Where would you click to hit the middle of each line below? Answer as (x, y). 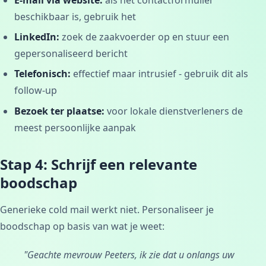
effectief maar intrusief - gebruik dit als (159, 74)
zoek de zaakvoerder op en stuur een (144, 37)
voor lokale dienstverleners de (174, 111)
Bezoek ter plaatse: (59, 111)
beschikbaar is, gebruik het (75, 16)
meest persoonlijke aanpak (75, 127)
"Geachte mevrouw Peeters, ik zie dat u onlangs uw (129, 254)
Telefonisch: (42, 74)
